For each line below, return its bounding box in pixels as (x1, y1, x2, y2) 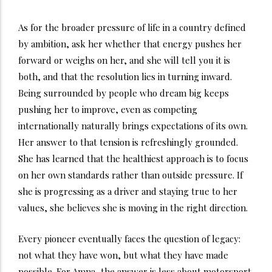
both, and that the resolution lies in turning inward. (18, 70, 232, 83)
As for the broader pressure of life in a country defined (18, 21, 246, 33)
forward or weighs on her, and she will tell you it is (18, 53, 230, 66)
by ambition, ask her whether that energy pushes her (18, 37, 242, 50)
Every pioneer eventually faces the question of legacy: (18, 232, 240, 245)
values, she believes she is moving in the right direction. (18, 201, 248, 214)
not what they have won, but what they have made (18, 248, 228, 261)
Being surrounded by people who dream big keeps (18, 86, 229, 99)
